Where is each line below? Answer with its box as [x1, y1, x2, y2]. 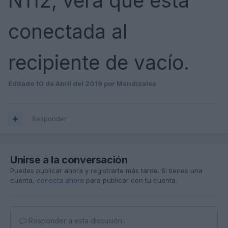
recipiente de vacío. [8, 51, 195, 75]
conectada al [8, 20, 127, 44]
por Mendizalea [102, 79, 156, 88]
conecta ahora [37, 176, 84, 185]
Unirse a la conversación [10, 154, 128, 166]
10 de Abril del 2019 [36, 79, 102, 88]
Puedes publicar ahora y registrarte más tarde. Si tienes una [10, 166, 203, 175]
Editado [8, 79, 36, 88]
